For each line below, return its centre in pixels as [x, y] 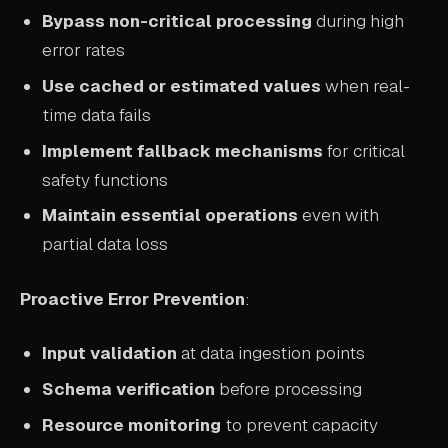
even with [339, 215]
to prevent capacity [300, 424]
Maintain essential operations [170, 215]
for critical [364, 150]
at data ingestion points [271, 353]
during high [358, 20]
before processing [289, 389]
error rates [84, 49]
